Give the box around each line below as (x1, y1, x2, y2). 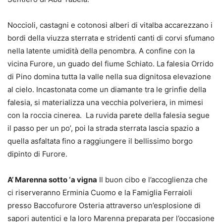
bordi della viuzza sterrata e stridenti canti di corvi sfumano (7, 33, 215, 43)
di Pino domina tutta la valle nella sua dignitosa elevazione (7, 71, 211, 81)
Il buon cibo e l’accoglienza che (97, 174, 208, 184)
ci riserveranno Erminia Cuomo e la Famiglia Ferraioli (7, 187, 192, 197)
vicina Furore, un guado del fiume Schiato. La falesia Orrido (7, 58, 214, 68)
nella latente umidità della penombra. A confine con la (7, 46, 195, 55)
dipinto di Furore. (7, 149, 67, 159)
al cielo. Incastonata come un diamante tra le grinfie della (7, 84, 206, 94)
